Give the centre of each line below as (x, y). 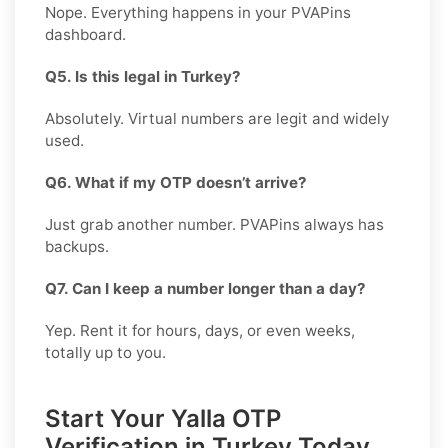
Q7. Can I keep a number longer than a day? (205, 288)
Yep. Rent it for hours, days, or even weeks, (200, 330)
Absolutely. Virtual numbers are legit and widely (217, 118)
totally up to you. (105, 352)
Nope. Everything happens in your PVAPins (198, 12)
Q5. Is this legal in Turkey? (143, 76)
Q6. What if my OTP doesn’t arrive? (176, 182)
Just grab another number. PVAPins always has (214, 224)
